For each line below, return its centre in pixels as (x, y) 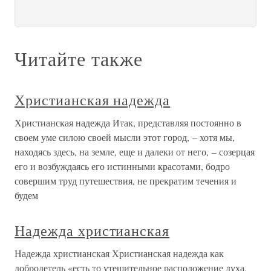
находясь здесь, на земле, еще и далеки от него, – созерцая (135, 152)
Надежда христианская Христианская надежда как (119, 253)
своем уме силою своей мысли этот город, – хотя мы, (125, 137)
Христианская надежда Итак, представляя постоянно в (128, 122)
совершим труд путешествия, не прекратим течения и (126, 181)
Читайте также (79, 58)
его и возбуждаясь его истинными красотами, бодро (122, 166)
